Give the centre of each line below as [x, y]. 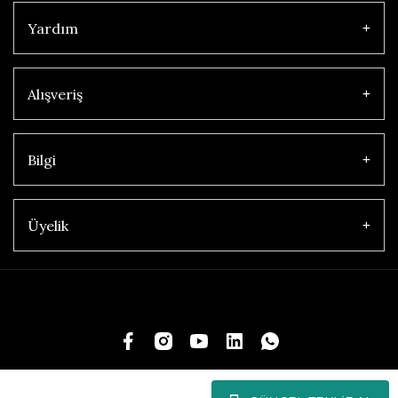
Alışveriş [55, 94]
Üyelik [48, 225]
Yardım [53, 28]
